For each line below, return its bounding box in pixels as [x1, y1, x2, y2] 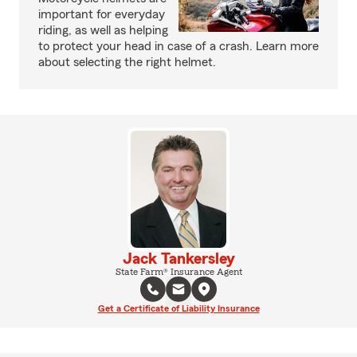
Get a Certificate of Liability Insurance [97, 303, 260, 313]
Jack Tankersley [122, 250, 235, 267]
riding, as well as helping [38, 24, 168, 37]
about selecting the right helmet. [38, 56, 216, 69]
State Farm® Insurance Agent [115, 266, 242, 277]
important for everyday [38, 8, 165, 21]
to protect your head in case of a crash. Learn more [38, 40, 319, 53]
